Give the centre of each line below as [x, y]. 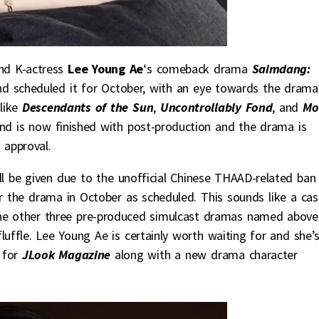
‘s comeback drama [198, 69]
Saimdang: [281, 69]
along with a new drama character [204, 255]
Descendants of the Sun [86, 108]
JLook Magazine [66, 255]
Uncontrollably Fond [216, 108]
